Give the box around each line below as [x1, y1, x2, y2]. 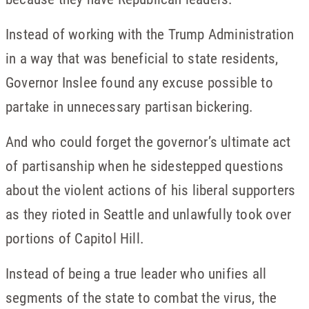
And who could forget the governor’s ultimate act [6, 132, 291, 151]
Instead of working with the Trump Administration [6, 24, 295, 43]
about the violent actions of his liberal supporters [6, 180, 296, 199]
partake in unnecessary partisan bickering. [6, 97, 254, 116]
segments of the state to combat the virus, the [6, 288, 277, 307]
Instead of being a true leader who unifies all [6, 263, 267, 283]
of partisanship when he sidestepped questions [6, 156, 284, 175]
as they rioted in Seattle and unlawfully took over [6, 204, 292, 223]
